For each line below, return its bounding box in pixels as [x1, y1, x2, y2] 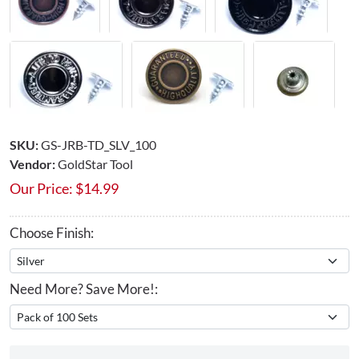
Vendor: [10, 155, 55, 171]
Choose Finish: [10, 224, 94, 241]
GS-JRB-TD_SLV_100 [41, 136, 156, 152]
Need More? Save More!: [10, 280, 158, 297]
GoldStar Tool [58, 155, 133, 171]
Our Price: [10, 179, 73, 197]
